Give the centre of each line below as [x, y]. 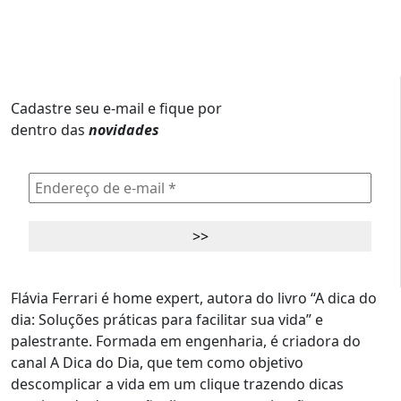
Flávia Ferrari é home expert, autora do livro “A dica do [194, 298]
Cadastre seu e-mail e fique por [116, 108]
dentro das [50, 129]
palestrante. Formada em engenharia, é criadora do [186, 341]
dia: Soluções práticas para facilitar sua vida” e [167, 319]
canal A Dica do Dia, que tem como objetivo [157, 362]
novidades [124, 129]
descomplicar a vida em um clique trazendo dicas [177, 384]
